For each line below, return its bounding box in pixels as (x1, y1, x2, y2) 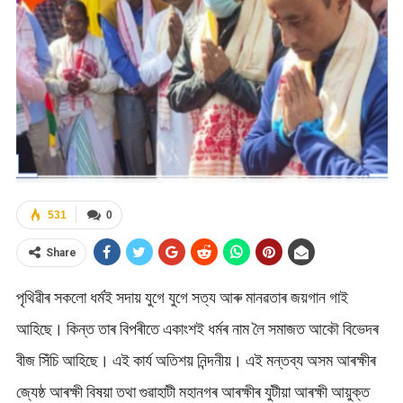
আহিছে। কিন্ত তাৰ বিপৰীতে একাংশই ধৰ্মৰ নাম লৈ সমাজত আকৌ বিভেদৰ (15, 318, 379, 338)
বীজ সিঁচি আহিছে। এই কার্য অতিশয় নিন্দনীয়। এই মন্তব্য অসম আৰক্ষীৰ (15, 350, 376, 370)
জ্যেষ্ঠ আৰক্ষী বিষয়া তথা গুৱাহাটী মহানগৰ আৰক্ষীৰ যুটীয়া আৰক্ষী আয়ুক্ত (15, 381, 370, 401)
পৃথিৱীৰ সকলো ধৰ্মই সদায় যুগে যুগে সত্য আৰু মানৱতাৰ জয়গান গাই (15, 287, 348, 307)
